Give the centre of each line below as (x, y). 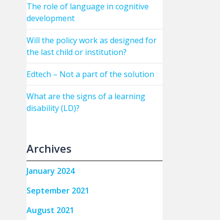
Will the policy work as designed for (91, 40)
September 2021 (58, 191)
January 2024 (50, 171)
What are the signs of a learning (86, 96)
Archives (49, 148)
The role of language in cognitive (87, 6)
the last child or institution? (76, 52)
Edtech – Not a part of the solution (90, 74)
